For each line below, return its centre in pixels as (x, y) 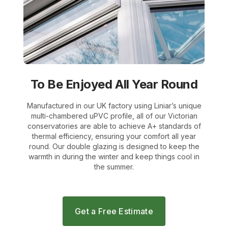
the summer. (114, 167)
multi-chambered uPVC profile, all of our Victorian (114, 116)
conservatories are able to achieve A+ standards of (114, 126)
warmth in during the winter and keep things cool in (114, 156)
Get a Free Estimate (114, 211)
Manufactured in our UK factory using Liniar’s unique (114, 106)
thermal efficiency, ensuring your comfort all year (114, 136)
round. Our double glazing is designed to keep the (114, 146)
